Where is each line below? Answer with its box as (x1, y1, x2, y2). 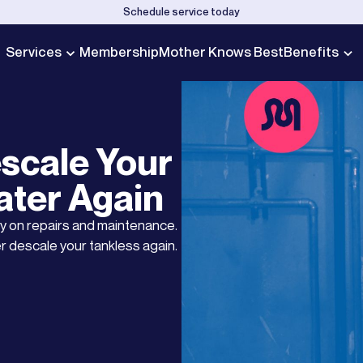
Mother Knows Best (159, 44, 284, 61)
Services (6, 44, 62, 61)
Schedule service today (122, 5, 240, 19)
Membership (79, 44, 160, 61)
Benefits (284, 44, 340, 61)
